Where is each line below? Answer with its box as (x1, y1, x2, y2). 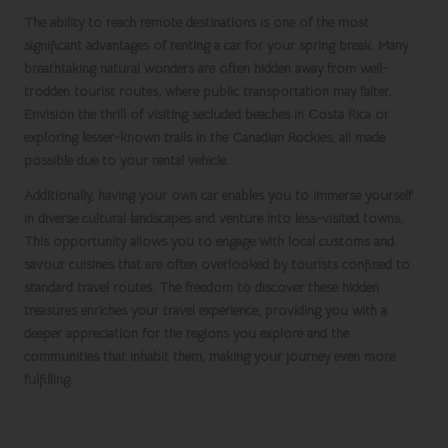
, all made (332, 129, 385, 147)
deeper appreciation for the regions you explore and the (24, 325, 349, 343)
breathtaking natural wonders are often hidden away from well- (24, 60, 388, 78)
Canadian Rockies (232, 129, 332, 147)
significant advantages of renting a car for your (24, 37, 299, 55)
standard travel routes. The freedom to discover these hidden (24, 279, 379, 297)
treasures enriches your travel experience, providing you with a (24, 302, 387, 320)
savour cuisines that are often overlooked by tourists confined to (24, 256, 410, 274)
